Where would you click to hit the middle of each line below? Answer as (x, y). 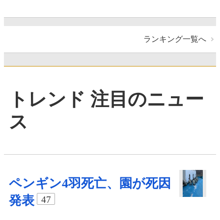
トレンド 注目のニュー (106, 99)
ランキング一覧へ (175, 39)
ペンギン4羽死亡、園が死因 (90, 183)
